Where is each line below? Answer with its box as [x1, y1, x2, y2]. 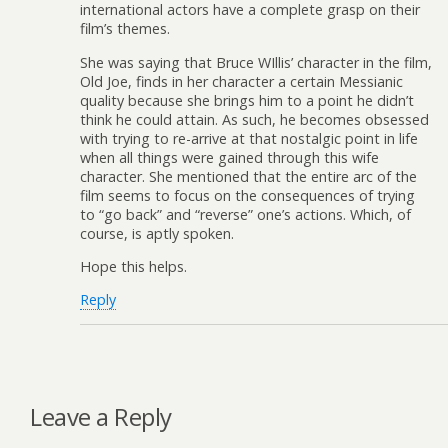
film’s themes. [80, 19, 170, 39]
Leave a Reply [30, 399, 172, 433]
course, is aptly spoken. [80, 223, 234, 243]
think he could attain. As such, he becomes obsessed [80, 109, 429, 129]
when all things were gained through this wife [80, 147, 379, 167]
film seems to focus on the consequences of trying [80, 185, 415, 205]
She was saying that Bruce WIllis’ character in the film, [80, 52, 432, 72]
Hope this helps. [80, 257, 187, 276]
